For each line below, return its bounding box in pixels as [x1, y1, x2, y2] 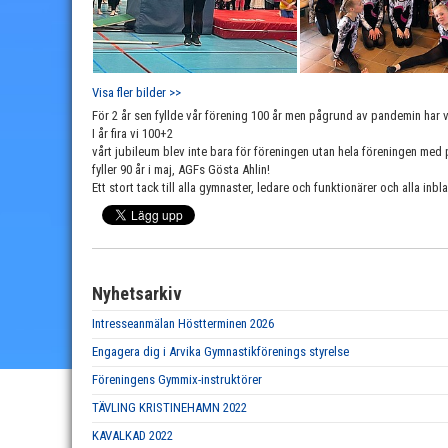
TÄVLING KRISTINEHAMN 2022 [92, 400, 247, 415]
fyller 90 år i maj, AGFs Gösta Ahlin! [92, 162, 270, 177]
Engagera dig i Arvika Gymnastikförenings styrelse [92, 344, 349, 359]
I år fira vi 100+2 [92, 126, 176, 141]
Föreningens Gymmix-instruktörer [92, 372, 262, 387]
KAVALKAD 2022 [92, 428, 173, 443]
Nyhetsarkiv [92, 283, 182, 304]
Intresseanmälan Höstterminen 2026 [92, 316, 274, 331]
